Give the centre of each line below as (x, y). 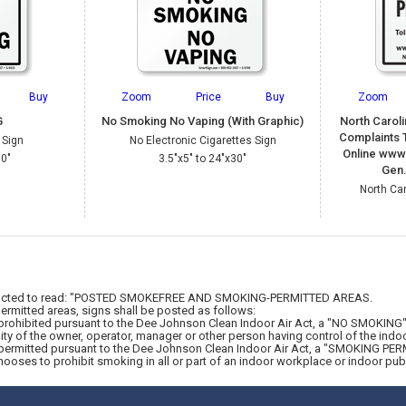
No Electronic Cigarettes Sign (203, 140)
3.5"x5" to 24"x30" (203, 159)
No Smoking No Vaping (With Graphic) (203, 121)
